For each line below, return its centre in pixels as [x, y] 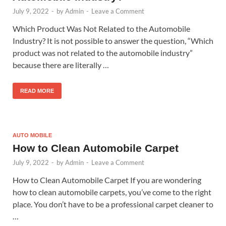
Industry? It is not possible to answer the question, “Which [113, 41]
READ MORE [37, 91]
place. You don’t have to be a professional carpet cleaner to [113, 204]
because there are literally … [61, 65]
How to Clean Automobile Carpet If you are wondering [107, 180]
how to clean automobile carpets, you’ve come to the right [112, 192]
